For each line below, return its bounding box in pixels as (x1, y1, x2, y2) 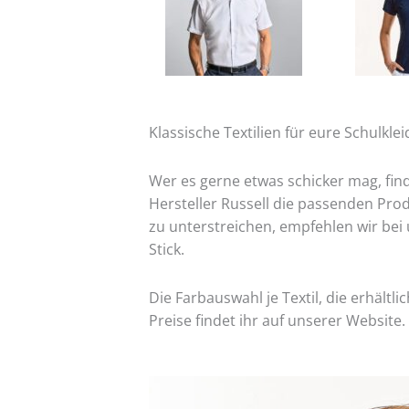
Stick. (148, 239, 188, 259)
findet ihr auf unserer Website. (194, 310, 405, 330)
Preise (148, 310, 195, 330)
